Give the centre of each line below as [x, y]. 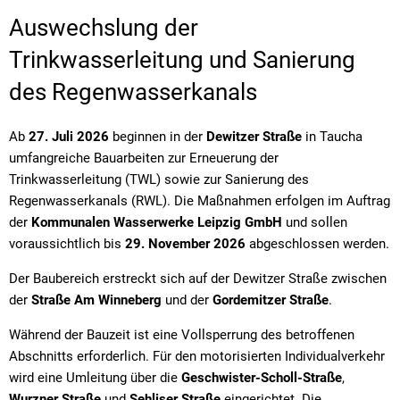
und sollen [315, 222]
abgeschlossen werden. [317, 243]
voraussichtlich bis [67, 243]
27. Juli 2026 [69, 136]
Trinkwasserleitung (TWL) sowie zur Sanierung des [159, 179]
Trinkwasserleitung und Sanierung [182, 59]
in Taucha [332, 136]
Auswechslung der [104, 27]
